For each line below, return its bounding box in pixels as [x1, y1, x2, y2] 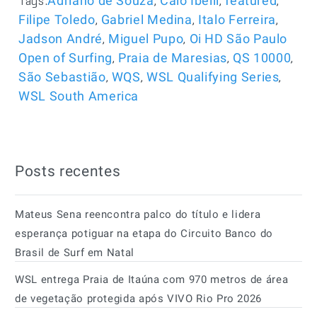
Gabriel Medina [100, 11, 192, 27]
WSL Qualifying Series [146, 69, 279, 84]
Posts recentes [15, 162, 121, 180]
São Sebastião [18, 69, 106, 84]
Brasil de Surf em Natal [15, 246, 134, 259]
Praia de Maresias [118, 50, 227, 65]
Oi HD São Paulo [189, 30, 288, 46]
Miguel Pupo [108, 30, 184, 46]
